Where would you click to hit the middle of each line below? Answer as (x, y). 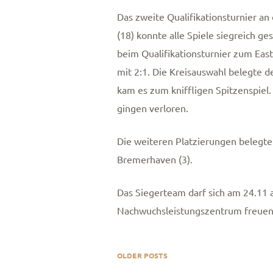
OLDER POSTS (142, 256)
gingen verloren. (153, 108)
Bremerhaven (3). (155, 159)
